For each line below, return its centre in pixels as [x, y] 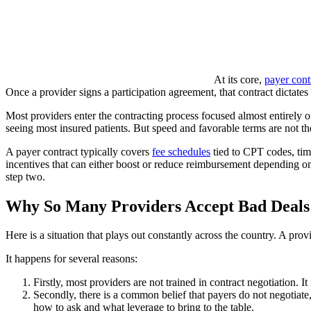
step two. [25, 176]
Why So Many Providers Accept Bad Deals [158, 206]
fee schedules [181, 151]
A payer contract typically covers [79, 151]
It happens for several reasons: [72, 259]
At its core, [239, 79]
